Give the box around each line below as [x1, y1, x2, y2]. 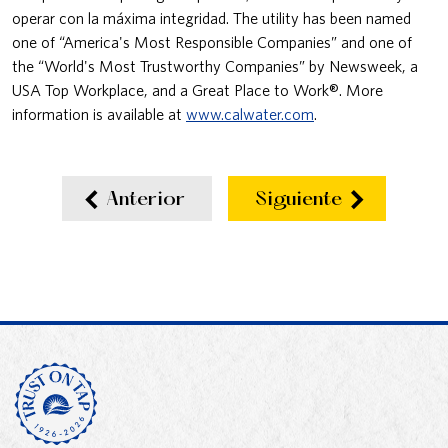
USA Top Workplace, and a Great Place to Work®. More [12, 80, 383, 99]
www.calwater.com [186, 104, 314, 123]
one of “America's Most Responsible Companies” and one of [12, 32, 412, 51]
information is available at [12, 104, 186, 123]
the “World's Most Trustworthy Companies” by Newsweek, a [12, 56, 418, 75]
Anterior [106, 189, 185, 210]
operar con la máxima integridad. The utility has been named [12, 8, 411, 27]
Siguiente [255, 189, 347, 210]
